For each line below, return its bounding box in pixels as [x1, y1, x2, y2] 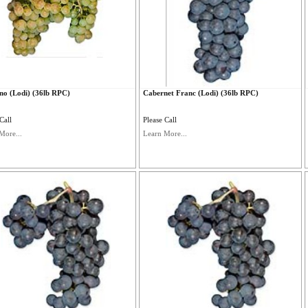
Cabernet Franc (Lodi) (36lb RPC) [143, 89, 259, 97]
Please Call [143, 115, 177, 124]
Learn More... [143, 129, 188, 137]
